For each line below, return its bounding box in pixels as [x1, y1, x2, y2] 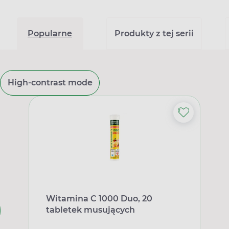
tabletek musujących [45, 205, 135, 215]
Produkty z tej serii [114, 29, 194, 38]
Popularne [28, 29, 72, 38]
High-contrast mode [7, 78, 93, 87]
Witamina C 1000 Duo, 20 [45, 194, 152, 203]
